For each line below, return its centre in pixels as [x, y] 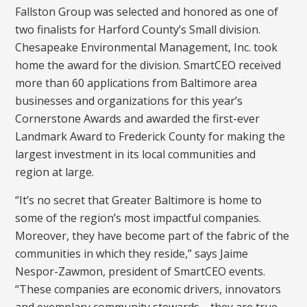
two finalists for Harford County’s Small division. [138, 30]
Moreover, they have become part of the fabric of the [152, 235]
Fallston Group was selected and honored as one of [147, 12]
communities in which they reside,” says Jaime [132, 253]
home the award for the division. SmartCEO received [148, 65]
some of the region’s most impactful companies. [138, 218]
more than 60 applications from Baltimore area [136, 83]
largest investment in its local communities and [136, 155]
